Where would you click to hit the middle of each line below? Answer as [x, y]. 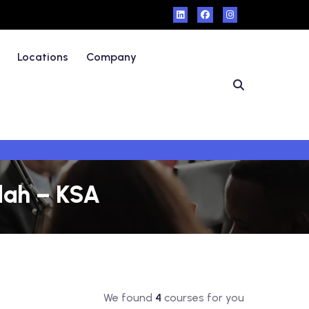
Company [112, 57]
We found [129, 298]
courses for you [202, 298]
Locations [43, 57]
